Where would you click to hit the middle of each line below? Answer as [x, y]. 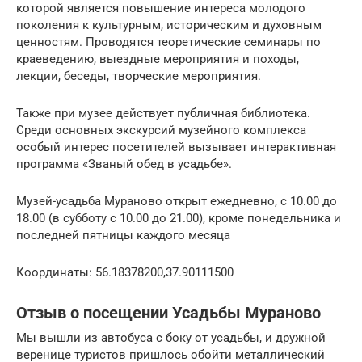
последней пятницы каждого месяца [123, 235]
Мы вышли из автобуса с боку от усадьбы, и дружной [171, 337]
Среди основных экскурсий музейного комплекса [161, 130]
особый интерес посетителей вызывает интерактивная [176, 147]
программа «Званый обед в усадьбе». [124, 164]
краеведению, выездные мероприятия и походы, [158, 59]
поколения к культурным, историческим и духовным [169, 25]
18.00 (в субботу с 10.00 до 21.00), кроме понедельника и [179, 218]
